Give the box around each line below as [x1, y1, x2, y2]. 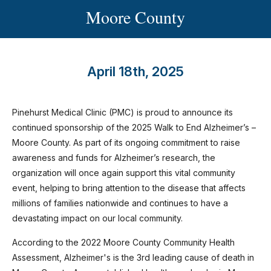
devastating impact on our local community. [12, 213, 183, 223]
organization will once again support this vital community [12, 168, 235, 178]
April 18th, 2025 [87, 64, 184, 79]
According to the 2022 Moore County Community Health [12, 237, 235, 247]
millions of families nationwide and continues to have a [12, 198, 228, 208]
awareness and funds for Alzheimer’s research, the [12, 152, 215, 163]
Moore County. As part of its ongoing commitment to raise [12, 137, 240, 148]
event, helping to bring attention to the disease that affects [12, 183, 246, 193]
